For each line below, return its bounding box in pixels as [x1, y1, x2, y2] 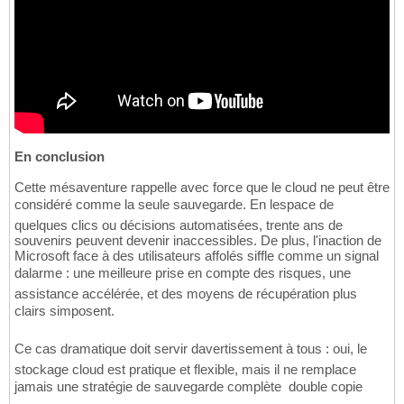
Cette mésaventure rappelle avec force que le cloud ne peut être [14, 179, 390, 195]
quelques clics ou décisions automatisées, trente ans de [14, 216, 343, 233]
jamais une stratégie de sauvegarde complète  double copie [14, 378, 363, 394]
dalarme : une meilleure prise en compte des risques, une [14, 264, 351, 280]
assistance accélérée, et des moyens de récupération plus [14, 285, 357, 301]
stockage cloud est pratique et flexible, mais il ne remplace [14, 361, 356, 377]
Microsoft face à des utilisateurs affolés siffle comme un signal [14, 247, 379, 263]
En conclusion [14, 148, 105, 164]
